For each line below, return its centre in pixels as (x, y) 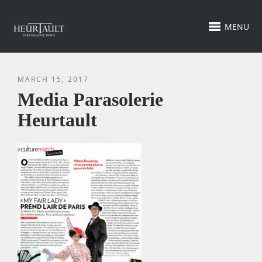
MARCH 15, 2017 (54, 79)
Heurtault (58, 120)
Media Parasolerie (91, 99)
